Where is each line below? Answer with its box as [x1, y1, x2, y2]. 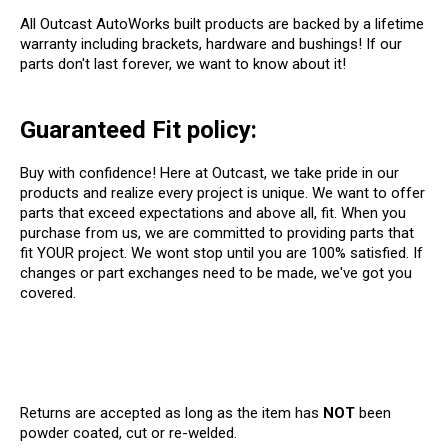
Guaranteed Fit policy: [20, 115, 257, 144]
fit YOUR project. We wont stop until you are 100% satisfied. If [20, 243, 423, 262]
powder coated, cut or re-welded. [20, 423, 237, 442]
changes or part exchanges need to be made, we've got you [20, 263, 412, 282]
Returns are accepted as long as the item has [20, 403, 323, 422]
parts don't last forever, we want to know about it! [20, 54, 346, 73]
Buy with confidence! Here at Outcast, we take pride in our [20, 163, 399, 182]
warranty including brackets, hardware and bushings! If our [20, 34, 402, 53]
